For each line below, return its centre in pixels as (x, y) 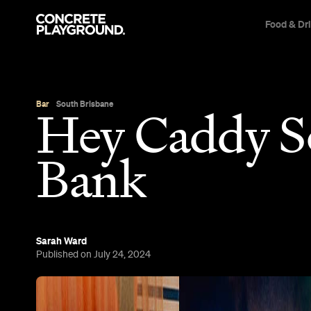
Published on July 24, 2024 (93, 254)
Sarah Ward (61, 241)
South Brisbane (85, 104)
